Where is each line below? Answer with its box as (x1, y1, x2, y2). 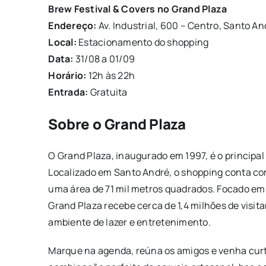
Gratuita (88, 85, 128, 99)
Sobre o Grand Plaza (48, 113, 186, 134)
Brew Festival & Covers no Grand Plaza (48, 2, 227, 15)
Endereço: (48, 18, 97, 32)
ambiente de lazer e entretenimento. (48, 215, 211, 229)
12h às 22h (86, 68, 135, 82)
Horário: (48, 68, 87, 82)
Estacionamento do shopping (76, 35, 209, 49)
